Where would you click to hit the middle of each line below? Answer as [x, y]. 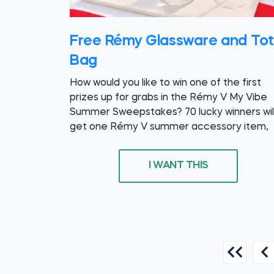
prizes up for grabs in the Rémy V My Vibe [168, 98]
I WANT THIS [179, 166]
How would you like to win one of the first [165, 83]
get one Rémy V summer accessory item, [169, 127]
